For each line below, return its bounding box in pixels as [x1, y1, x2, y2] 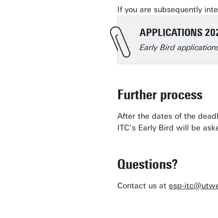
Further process [117, 86, 202, 103]
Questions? [117, 156, 178, 172]
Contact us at [117, 181, 169, 190]
